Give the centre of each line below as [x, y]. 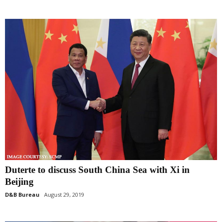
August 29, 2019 [64, 194]
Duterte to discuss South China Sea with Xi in [97, 169]
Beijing [19, 181]
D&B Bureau [22, 194]
